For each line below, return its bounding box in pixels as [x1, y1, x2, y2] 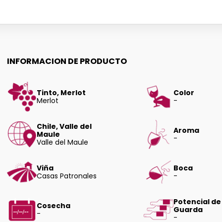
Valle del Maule [37, 137, 89, 147]
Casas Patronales [37, 171, 97, 181]
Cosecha [37, 201, 71, 211]
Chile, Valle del [37, 121, 92, 131]
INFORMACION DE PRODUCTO [7, 55, 127, 67]
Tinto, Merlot [37, 88, 86, 98]
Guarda [173, 205, 203, 215]
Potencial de [173, 197, 221, 207]
